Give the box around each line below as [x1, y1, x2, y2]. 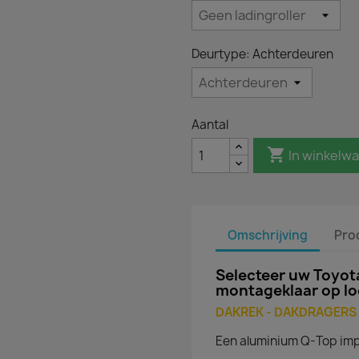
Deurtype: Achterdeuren [192, 46, 333, 63]
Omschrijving [228, 226, 308, 244]
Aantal [192, 116, 228, 133]
